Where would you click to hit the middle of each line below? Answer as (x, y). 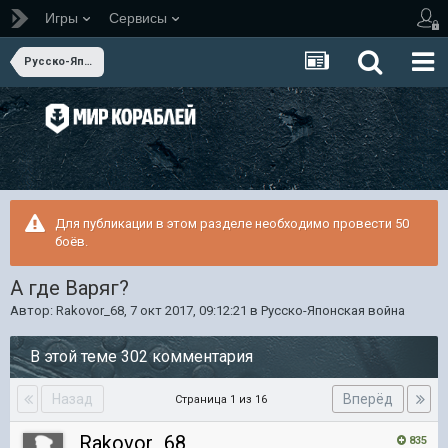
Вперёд (368, 399)
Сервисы (138, 18)
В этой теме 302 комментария (141, 356)
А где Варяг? (69, 288)
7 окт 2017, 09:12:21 (188, 310)
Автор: (33, 310)
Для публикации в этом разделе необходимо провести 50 (232, 223)
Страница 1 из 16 (224, 399)
